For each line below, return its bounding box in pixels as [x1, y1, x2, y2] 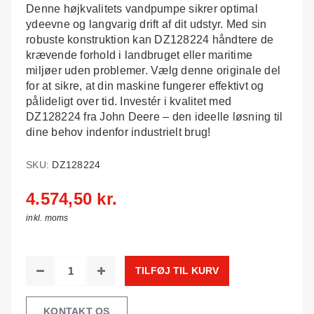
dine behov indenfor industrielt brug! [26, 126, 211, 138]
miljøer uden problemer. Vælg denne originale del [26, 64, 280, 76]
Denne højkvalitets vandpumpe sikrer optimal [26, 3, 258, 15]
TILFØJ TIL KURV [135, 265, 219, 276]
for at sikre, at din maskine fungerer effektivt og [26, 80, 264, 92]
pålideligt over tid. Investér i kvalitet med [26, 95, 231, 107]
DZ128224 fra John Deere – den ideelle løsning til [26, 111, 283, 123]
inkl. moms [26, 213, 69, 223]
